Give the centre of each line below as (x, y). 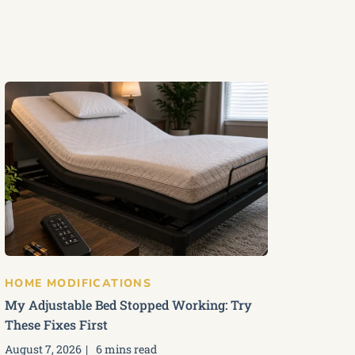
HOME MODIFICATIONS (78, 283)
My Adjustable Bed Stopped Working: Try (128, 305)
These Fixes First (56, 324)
